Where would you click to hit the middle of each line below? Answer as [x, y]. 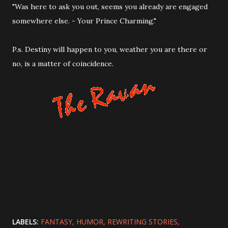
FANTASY [56, 222]
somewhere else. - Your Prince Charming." [84, 21]
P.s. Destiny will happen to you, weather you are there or [110, 49]
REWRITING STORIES [142, 222]
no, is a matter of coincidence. [63, 64]
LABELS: [25, 222]
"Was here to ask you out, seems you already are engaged [110, 7]
